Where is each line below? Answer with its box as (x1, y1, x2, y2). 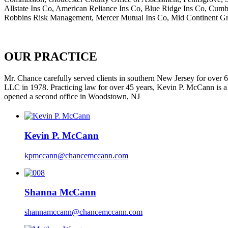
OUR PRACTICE (4, 50, 97, 64)
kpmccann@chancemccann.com (24, 151, 128, 160)
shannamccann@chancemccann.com (24, 208, 142, 217)
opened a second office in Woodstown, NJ (4, 92, 140, 101)
